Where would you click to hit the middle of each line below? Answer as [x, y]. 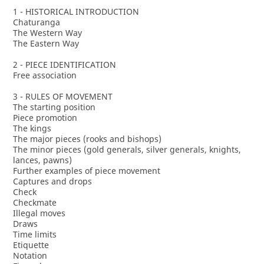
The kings [32, 128]
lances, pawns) [42, 160]
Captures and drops [52, 181]
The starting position [54, 107]
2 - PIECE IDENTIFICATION [64, 65]
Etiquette [31, 245]
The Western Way [47, 33]
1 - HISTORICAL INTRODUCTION [76, 11]
